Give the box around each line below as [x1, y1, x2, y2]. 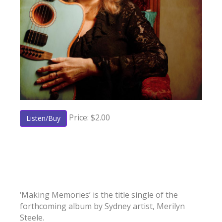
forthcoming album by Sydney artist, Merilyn [20, 200, 185, 212]
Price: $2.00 [67, 112, 110, 123]
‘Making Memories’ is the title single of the [20, 189, 178, 200]
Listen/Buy [26, 113, 60, 123]
